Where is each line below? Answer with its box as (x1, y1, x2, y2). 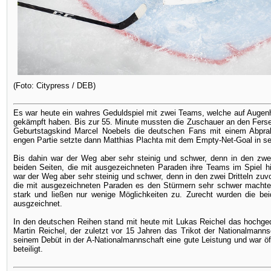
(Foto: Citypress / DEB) (13, 81, 96, 90)
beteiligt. (13, 244, 45, 253)
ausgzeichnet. (13, 199, 62, 208)
